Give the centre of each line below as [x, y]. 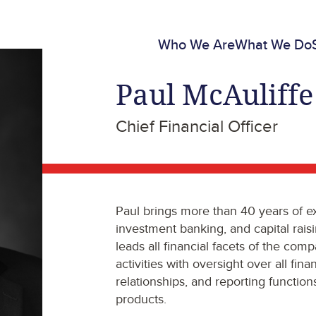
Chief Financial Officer [197, 126]
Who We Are [196, 44]
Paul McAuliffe [214, 94]
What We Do [273, 44]
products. [141, 299]
